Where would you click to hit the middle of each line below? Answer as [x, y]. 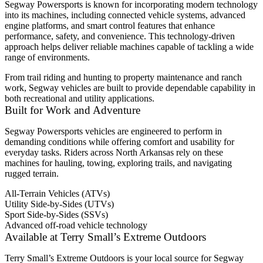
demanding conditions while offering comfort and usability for [119, 142]
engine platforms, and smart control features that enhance [110, 26]
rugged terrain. [32, 174]
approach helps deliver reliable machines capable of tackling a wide [129, 47]
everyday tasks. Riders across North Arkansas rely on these [114, 153]
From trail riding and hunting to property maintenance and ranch [123, 77]
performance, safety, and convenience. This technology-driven [120, 36]
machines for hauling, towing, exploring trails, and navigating [118, 163]
